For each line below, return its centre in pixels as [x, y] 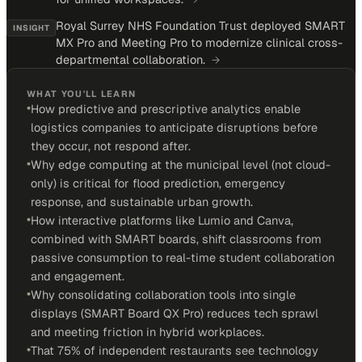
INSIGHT [32, 28]
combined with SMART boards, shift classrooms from [176, 239]
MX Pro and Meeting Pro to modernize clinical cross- [200, 42]
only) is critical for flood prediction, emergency [158, 183]
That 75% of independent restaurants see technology [175, 350]
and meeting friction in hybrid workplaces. [147, 332]
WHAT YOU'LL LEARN [82, 94]
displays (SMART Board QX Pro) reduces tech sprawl [175, 313]
